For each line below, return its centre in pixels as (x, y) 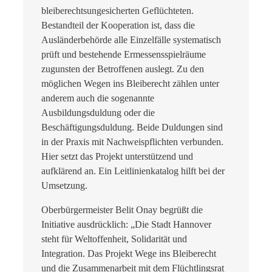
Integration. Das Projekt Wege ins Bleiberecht (129, 254)
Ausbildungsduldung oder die (98, 113)
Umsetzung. (64, 186)
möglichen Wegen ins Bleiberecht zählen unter (130, 84)
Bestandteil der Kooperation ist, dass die (118, 25)
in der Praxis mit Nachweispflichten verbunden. (132, 142)
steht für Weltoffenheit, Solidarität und (114, 239)
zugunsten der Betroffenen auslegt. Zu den (123, 69)
